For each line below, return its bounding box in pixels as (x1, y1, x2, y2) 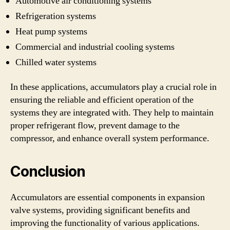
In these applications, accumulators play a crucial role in (10, 81, 217, 93)
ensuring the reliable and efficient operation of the (10, 93, 194, 106)
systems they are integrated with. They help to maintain (10, 106, 214, 119)
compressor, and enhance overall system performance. (10, 132, 209, 144)
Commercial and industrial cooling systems (15, 41, 175, 53)
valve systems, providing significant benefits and (10, 204, 190, 216)
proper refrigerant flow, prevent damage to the (10, 119, 180, 131)
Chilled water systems (15, 56, 97, 68)
